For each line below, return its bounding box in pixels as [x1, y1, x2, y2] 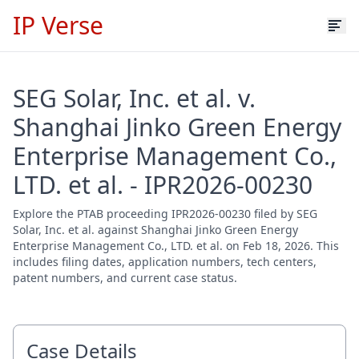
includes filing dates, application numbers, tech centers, [13, 254, 317, 269]
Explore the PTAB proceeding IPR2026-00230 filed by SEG [13, 206, 317, 221]
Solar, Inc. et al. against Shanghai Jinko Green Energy [13, 222, 298, 237]
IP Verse [13, 9, 103, 42]
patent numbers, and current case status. [13, 270, 237, 285]
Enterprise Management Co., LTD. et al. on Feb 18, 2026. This [13, 238, 339, 253]
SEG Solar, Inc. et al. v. [13, 82, 256, 115]
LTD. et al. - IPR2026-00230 [13, 168, 313, 201]
